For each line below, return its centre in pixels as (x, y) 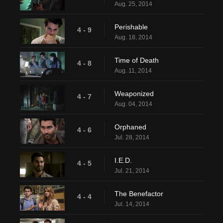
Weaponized (134, 94)
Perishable (131, 27)
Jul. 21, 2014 (132, 171)
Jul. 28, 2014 (132, 138)
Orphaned (130, 127)
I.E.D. (123, 161)
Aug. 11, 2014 (133, 71)
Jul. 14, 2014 (132, 204)
